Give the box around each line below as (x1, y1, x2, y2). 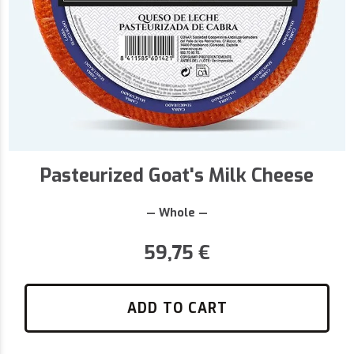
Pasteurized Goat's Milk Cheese (40, 163, 314, 189)
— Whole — (146, 205, 208, 221)
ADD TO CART (126, 299, 228, 318)
